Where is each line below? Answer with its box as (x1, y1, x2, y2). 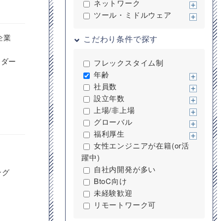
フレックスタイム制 (93, 57, 164, 68)
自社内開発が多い (93, 164, 156, 174)
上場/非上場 (93, 105, 135, 115)
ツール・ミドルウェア (93, 9, 172, 20)
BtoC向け (93, 176, 127, 186)
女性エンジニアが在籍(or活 (93, 140, 190, 150)
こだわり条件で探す (83, 33, 158, 44)
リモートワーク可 (93, 199, 156, 210)
